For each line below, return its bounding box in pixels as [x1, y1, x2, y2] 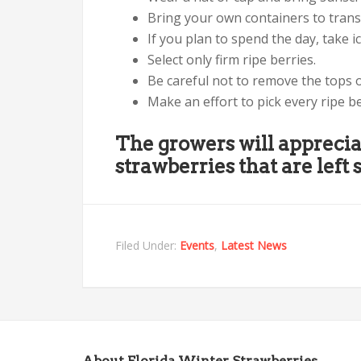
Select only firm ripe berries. [147, 51, 316, 68]
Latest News [221, 238, 287, 253]
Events [180, 238, 214, 253]
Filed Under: [115, 238, 180, 253]
